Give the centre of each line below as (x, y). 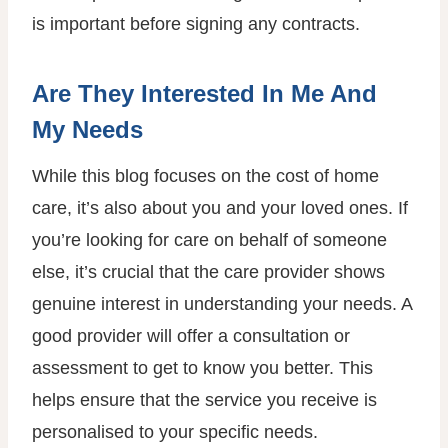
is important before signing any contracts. (196, 24)
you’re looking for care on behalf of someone (209, 240)
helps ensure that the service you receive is (204, 400)
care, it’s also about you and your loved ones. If (220, 208)
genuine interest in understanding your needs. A (222, 304)
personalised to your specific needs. (175, 432)
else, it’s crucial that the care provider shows (208, 272)
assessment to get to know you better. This (202, 368)
